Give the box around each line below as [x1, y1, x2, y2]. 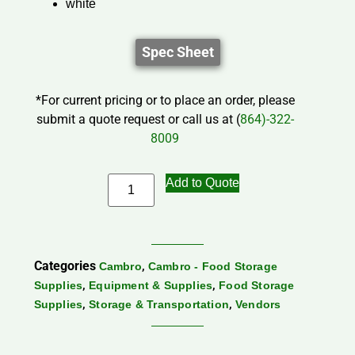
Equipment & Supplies [89, 279, 213, 292]
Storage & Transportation [89, 298, 229, 311]
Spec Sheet [141, 44, 214, 61]
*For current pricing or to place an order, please [35, 93, 295, 109]
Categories [33, 258, 96, 274]
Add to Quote [165, 176, 239, 190]
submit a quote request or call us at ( [36, 112, 240, 128]
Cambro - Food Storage [147, 260, 277, 273]
